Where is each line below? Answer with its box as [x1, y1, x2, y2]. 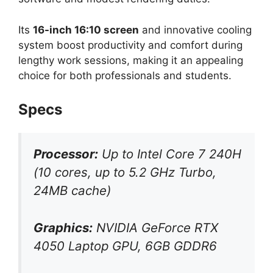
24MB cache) [34, 183, 111, 199]
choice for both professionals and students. [18, 69, 232, 82]
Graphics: [34, 219, 93, 235]
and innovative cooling [139, 23, 252, 36]
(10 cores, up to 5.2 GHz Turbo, [34, 165, 216, 180]
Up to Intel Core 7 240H [98, 146, 241, 162]
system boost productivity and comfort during [18, 38, 243, 51]
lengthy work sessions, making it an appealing [18, 54, 243, 66]
